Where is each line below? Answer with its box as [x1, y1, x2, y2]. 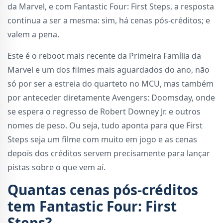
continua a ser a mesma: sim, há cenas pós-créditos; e [7, 15, 210, 26]
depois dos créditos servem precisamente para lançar [7, 148, 210, 159]
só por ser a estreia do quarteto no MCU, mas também [7, 78, 214, 90]
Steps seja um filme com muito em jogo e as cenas [7, 134, 197, 145]
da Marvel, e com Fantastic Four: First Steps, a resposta [7, 1, 214, 12]
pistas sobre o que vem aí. [7, 162, 106, 173]
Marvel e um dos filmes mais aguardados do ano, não [7, 64, 210, 76]
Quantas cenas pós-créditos [7, 180, 198, 200]
